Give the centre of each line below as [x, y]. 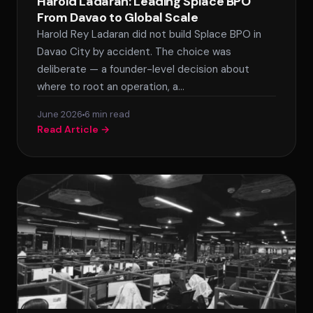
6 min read [107, 114]
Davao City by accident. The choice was [134, 52]
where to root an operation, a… [111, 87]
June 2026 [60, 114]
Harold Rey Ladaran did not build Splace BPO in [149, 34]
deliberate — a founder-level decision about [143, 69]
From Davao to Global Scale [118, 17]
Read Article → [73, 129]
